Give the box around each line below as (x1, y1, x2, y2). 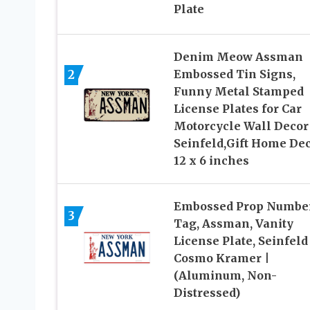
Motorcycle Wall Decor (173, 119, 309, 134)
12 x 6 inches (173, 154, 249, 168)
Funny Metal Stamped (173, 84, 304, 99)
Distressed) (173, 286, 240, 300)
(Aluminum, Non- (173, 268, 277, 283)
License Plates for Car (173, 102, 302, 116)
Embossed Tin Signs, (173, 67, 295, 82)
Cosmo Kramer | (173, 251, 269, 266)
